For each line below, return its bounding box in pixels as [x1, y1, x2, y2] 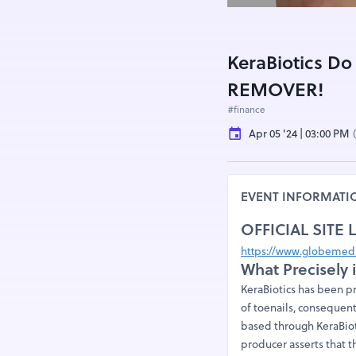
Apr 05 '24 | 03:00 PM [249, 126, 350, 141]
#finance [227, 103, 266, 116]
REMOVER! [227, 76, 325, 103]
